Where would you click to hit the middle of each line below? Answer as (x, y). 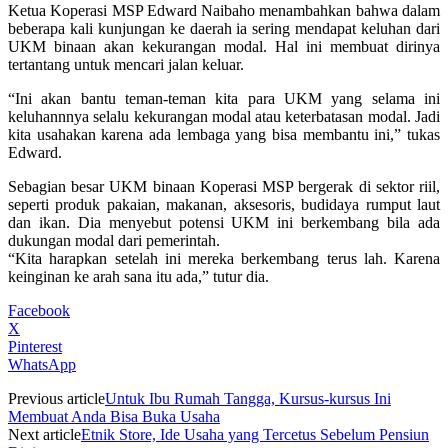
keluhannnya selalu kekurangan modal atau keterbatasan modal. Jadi (224, 116)
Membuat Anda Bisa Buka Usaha (114, 416)
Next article (44, 434)
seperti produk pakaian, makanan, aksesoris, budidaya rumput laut (224, 204)
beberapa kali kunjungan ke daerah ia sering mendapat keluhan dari (224, 28)
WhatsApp (42, 364)
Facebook (39, 310)
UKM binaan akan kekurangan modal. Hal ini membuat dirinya (224, 46)
